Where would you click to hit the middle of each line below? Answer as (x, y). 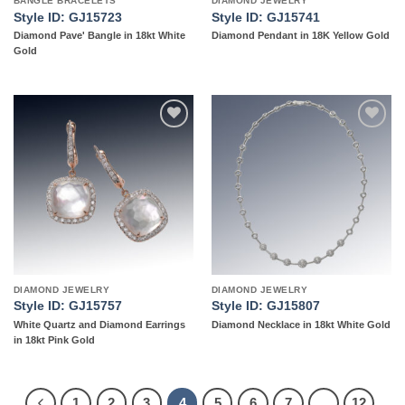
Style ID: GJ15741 (265, 17)
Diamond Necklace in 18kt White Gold (301, 324)
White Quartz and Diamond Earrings (99, 324)
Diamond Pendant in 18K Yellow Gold (300, 36)
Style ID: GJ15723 (67, 17)
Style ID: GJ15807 (265, 306)
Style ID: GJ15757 (67, 306)
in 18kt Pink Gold (54, 339)
